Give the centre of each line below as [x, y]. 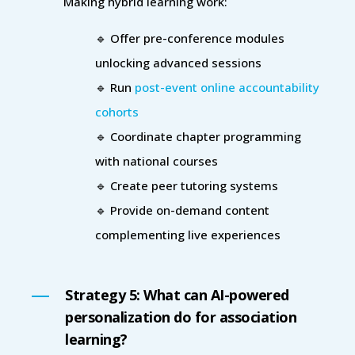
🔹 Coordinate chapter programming [198, 136]
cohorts [117, 111]
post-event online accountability [227, 87]
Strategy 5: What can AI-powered [177, 294]
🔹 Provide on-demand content [182, 210]
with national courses [157, 160]
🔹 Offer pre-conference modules [190, 38]
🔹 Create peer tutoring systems [187, 185]
